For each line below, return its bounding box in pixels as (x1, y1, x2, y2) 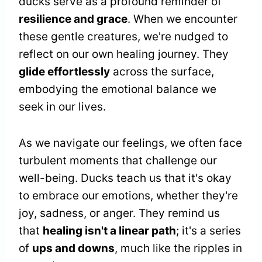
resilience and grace (19, 12, 127, 26)
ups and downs (32, 242, 115, 256)
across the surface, (110, 65, 214, 79)
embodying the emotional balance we (19, 82, 216, 96)
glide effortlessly (19, 65, 110, 79)
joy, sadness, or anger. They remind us (19, 206, 220, 220)
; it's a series (176, 224, 241, 238)
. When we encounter (127, 12, 237, 26)
